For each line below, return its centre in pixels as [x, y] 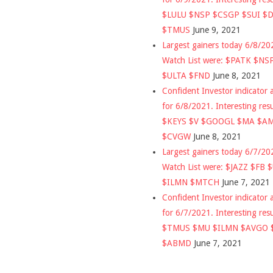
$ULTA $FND [186, 75]
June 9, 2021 [217, 30]
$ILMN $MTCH [191, 182]
